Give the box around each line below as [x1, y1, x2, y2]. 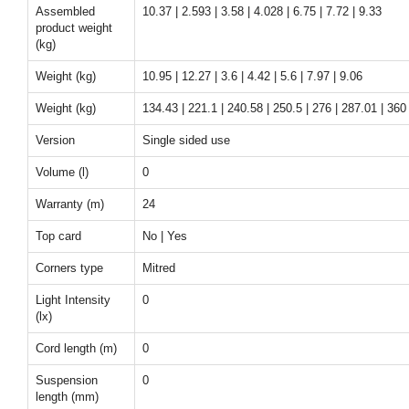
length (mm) [36, 390, 99, 404]
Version [36, 133, 75, 147]
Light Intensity [36, 293, 110, 307]
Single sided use [142, 133, 230, 147]
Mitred [142, 261, 175, 275]
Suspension [36, 373, 98, 387]
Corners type [36, 261, 103, 275]
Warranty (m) [36, 197, 104, 211]
